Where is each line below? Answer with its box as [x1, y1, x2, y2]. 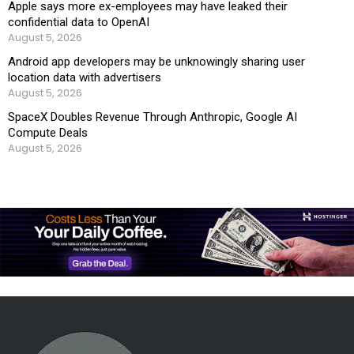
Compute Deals [8, 125, 88, 140]
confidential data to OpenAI [8, 14, 149, 29]
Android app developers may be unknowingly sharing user [8, 54, 305, 69]
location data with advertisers [8, 70, 161, 85]
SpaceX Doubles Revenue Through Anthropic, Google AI [8, 109, 297, 124]
